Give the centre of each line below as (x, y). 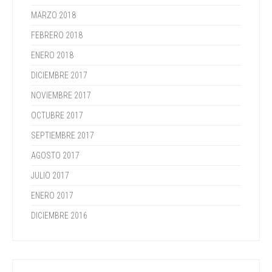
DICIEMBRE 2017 (59, 75)
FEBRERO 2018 (57, 35)
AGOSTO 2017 (55, 155)
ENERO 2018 (52, 55)
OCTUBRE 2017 (57, 115)
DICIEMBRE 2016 (59, 216)
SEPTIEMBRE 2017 (63, 135)
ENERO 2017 (52, 195)
